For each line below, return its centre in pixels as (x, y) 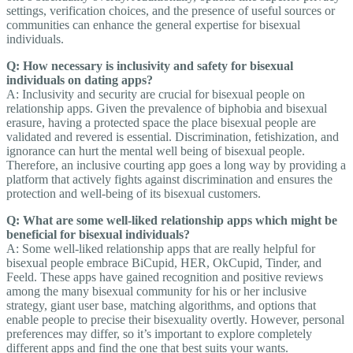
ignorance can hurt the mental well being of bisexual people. (156, 151)
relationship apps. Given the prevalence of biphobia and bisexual (167, 109)
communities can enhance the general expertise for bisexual (153, 25)
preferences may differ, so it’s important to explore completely (159, 334)
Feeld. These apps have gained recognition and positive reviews (165, 277)
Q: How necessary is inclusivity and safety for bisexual (150, 66)
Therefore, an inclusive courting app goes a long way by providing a (176, 165)
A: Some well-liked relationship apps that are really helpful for (161, 249)
